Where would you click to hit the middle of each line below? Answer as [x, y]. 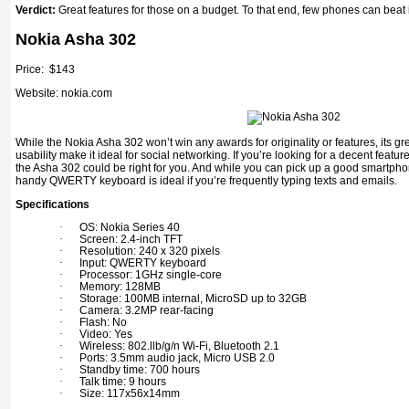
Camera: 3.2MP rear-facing [147, 310]
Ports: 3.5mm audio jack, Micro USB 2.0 [177, 357]
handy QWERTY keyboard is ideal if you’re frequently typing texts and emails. [206, 180]
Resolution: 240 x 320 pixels [150, 251]
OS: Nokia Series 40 [130, 227]
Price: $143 [45, 69]
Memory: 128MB [120, 286]
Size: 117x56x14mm [130, 393]
